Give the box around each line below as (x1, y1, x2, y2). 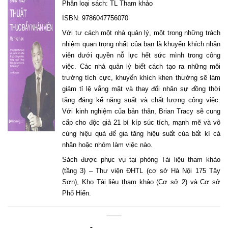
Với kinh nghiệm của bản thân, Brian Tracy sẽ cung (62, 107, 220, 116)
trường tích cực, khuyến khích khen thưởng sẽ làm (62, 74, 220, 82)
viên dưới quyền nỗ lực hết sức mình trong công (62, 51, 220, 60)
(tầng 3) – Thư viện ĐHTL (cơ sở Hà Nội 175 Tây (62, 167, 220, 175)
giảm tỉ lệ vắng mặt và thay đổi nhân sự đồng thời (62, 85, 220, 93)
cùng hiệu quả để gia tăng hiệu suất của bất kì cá (62, 130, 220, 138)
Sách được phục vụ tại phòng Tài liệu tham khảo (62, 156, 220, 164)
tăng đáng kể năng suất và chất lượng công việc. (62, 96, 220, 104)
